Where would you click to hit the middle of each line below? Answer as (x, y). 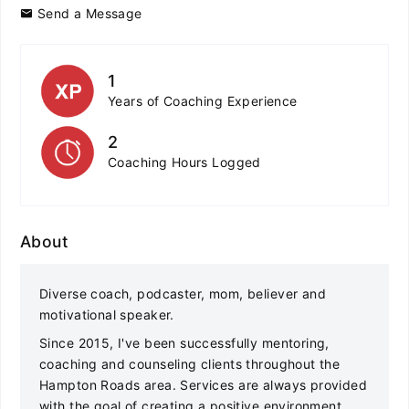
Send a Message (88, 13)
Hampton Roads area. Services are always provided (204, 385)
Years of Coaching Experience (203, 101)
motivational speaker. (107, 315)
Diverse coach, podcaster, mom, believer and (183, 294)
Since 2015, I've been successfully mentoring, (184, 343)
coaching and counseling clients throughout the (190, 364)
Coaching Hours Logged (184, 162)
